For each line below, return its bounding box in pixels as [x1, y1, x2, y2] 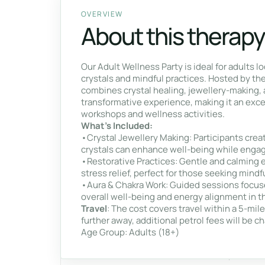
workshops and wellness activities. [81, 108, 225, 120]
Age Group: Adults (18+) [81, 226, 179, 238]
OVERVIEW [81, 9, 123, 19]
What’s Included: [81, 119, 153, 132]
